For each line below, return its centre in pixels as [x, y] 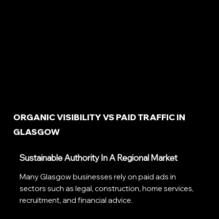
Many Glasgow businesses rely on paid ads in [98, 177]
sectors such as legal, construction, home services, [107, 189]
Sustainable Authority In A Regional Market [99, 158]
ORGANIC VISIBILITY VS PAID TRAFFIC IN [99, 117]
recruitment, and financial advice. [76, 200]
